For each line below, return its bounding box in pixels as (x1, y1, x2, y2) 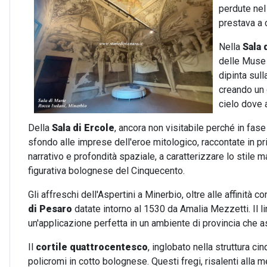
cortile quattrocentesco (36, 241, 148, 253)
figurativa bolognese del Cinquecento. (28, 165, 185, 176)
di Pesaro (28, 203, 72, 215)
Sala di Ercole (52, 122, 114, 133)
